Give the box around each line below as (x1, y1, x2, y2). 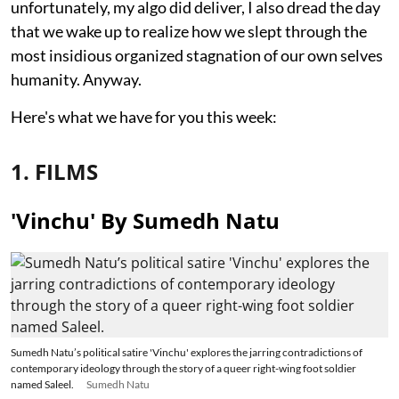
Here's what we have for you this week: (11, 107, 277, 127)
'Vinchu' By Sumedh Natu (11, 206, 280, 236)
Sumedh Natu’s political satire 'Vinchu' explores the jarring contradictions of (11, 346, 362, 360)
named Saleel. (11, 378, 76, 392)
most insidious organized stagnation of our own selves (11, 45, 383, 66)
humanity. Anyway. (11, 69, 142, 90)
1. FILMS (11, 157, 98, 187)
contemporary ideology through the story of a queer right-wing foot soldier (11, 362, 356, 376)
